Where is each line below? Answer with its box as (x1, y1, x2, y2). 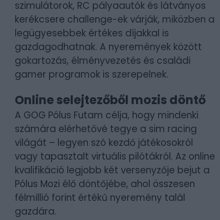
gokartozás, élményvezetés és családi (15, 54, 191, 67)
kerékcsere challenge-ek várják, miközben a (15, 13, 215, 26)
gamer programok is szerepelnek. (15, 68, 168, 81)
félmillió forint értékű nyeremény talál (15, 191, 185, 204)
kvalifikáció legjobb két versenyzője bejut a (15, 164, 210, 177)
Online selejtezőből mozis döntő (15, 92, 206, 108)
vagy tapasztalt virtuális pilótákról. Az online (15, 150, 215, 163)
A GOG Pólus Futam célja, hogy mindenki (15, 109, 198, 122)
